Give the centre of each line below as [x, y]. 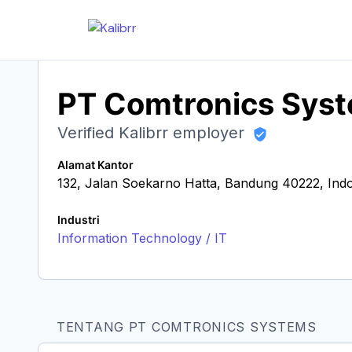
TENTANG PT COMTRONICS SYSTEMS [187, 327]
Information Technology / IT [142, 238]
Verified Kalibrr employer [153, 133]
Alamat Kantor [95, 165]
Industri [79, 220]
